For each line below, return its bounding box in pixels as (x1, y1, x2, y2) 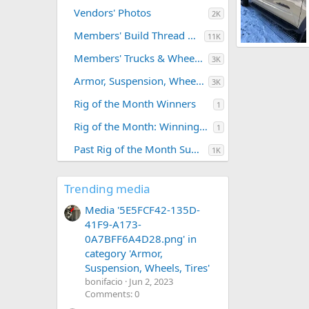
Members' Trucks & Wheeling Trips (195, 51, 203, 66)
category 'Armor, (85, 246, 163, 261)
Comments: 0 (85, 288, 139, 301)
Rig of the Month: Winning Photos (199, 119, 208, 134)
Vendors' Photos (74, 6, 151, 20)
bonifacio (85, 275, 123, 288)
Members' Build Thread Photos (188, 28, 196, 43)
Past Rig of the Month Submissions (191, 142, 199, 157)
